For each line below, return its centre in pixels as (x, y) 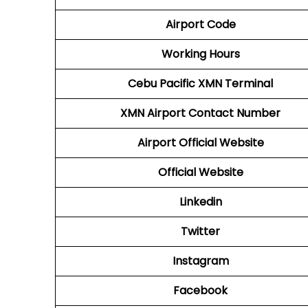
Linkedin (200, 202)
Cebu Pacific (162, 84)
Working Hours (200, 54)
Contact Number (233, 113)
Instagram (200, 261)
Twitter (200, 231)
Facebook (200, 290)
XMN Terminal (235, 84)
